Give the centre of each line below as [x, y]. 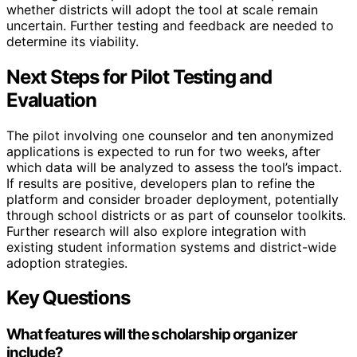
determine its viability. [73, 41]
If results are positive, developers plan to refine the [161, 183]
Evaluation [52, 100]
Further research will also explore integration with [156, 231]
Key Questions [68, 298]
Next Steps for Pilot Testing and [139, 76]
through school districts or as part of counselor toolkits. [176, 215]
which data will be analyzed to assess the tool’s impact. [174, 167]
